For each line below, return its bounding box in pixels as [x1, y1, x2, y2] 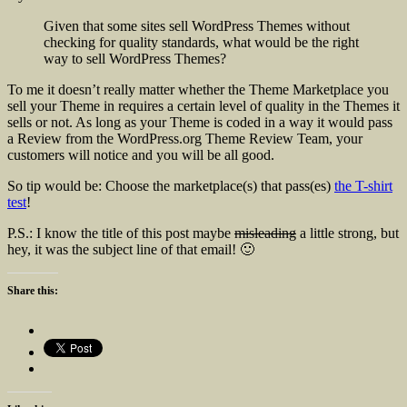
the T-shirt [334, 178, 392, 194]
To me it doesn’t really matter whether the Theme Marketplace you [7, 82, 389, 98]
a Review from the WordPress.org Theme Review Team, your [7, 131, 362, 147]
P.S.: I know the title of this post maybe [7, 225, 234, 242]
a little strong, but [296, 225, 399, 242]
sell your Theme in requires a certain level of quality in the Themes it [7, 98, 400, 114]
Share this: [7, 284, 58, 298]
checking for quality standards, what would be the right [44, 35, 359, 51]
